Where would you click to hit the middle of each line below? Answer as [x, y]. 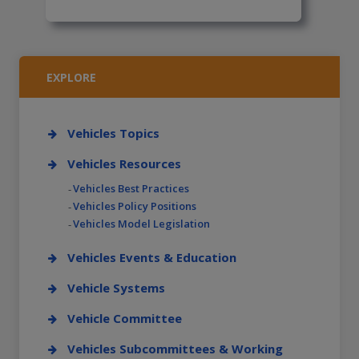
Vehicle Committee [125, 319]
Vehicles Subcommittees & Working [175, 349]
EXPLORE [71, 78]
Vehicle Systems [116, 288]
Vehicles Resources [124, 164]
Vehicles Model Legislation [141, 224]
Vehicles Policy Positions [135, 206]
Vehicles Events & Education [152, 258]
